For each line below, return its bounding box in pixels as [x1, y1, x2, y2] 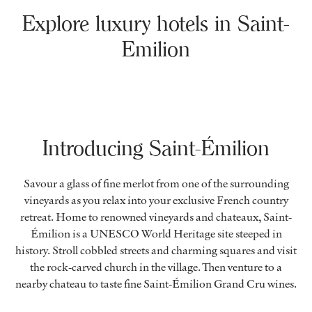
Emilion [122, 36, 190, 63]
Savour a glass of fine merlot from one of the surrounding [23, 175, 289, 192]
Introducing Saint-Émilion [42, 135, 270, 162]
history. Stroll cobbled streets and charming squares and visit [15, 242, 297, 258]
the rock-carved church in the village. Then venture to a [30, 259, 282, 275]
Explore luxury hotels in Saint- [22, 10, 290, 37]
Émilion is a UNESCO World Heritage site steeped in [30, 226, 282, 242]
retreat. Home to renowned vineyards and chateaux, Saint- [20, 209, 292, 225]
